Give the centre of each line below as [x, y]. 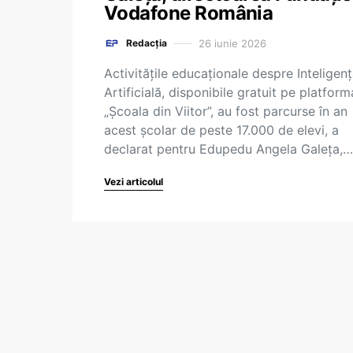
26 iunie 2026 [232, 43]
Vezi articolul [134, 182]
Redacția [147, 43]
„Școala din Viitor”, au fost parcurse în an [226, 111]
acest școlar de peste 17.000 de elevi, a [221, 130]
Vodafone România [189, 13]
